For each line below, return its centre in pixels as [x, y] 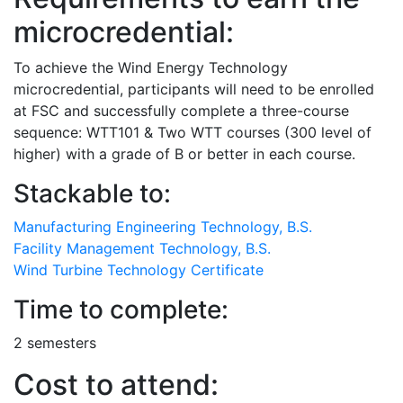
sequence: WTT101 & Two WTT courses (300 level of [193, 132]
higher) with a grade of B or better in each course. [184, 154]
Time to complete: [121, 309]
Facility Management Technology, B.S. [142, 248]
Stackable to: [92, 193]
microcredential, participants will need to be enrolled [194, 89]
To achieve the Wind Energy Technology [151, 67]
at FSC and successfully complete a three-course [181, 111]
